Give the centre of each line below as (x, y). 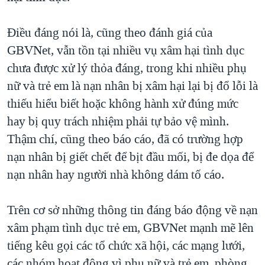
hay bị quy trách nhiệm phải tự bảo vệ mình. (118, 121)
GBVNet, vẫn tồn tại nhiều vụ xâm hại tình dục (126, 50)
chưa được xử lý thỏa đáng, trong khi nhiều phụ (127, 68)
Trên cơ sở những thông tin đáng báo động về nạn (132, 210)
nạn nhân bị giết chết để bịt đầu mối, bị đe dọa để (130, 156)
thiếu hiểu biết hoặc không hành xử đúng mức (123, 103)
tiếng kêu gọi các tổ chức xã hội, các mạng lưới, (126, 245)
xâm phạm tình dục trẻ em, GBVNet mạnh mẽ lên (130, 227)
